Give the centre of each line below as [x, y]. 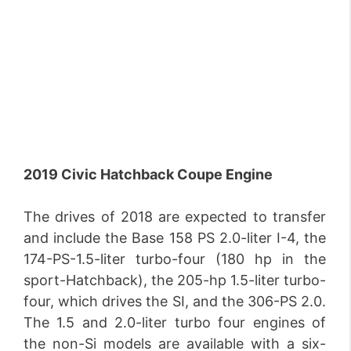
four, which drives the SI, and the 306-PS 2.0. [175, 301]
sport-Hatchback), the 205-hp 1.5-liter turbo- [175, 280]
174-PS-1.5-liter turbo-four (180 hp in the [175, 259]
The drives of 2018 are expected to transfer [175, 217]
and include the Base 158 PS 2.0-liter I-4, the [175, 238]
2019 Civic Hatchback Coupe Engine [148, 174]
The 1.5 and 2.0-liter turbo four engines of [175, 322]
